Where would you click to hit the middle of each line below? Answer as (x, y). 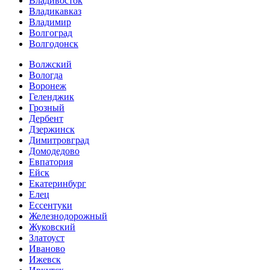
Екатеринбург (58, 184)
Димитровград (59, 140)
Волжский (50, 64)
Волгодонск (54, 44)
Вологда (46, 75)
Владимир (50, 22)
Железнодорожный (68, 216)
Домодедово (54, 151)
